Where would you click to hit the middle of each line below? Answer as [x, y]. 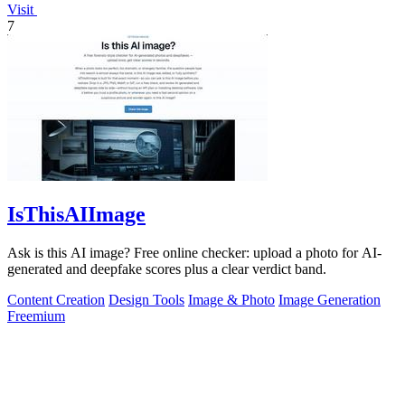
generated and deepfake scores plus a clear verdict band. [167, 268]
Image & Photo [231, 299]
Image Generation [330, 299]
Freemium [36, 316]
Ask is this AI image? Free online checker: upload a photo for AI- [194, 252]
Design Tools [146, 299]
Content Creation [56, 299]
